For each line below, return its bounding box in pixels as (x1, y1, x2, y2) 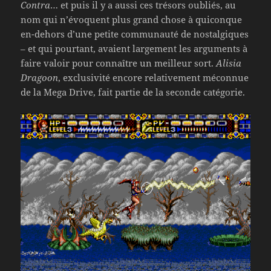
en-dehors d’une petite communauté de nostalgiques (21, 28, 249, 41)
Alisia (216, 57, 242, 70)
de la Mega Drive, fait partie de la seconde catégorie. (21, 86, 246, 99)
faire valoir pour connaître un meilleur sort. (21, 57, 217, 70)
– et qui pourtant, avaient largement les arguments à (21, 42, 248, 55)
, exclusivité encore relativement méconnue (58, 71, 249, 84)
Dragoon (21, 71, 59, 84)
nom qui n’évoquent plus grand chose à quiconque (21, 13, 243, 26)
